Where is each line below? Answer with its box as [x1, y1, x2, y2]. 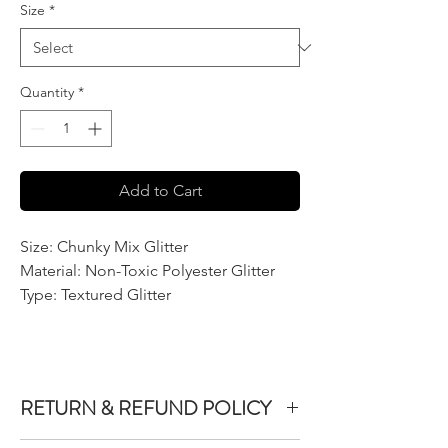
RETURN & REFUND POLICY [20, 394, 271, 423]
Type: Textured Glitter [20, 285, 171, 304]
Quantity [20, 83, 74, 101]
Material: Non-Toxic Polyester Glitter [20, 261, 275, 280]
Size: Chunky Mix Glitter [20, 237, 188, 256]
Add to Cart [118, 181, 202, 200]
